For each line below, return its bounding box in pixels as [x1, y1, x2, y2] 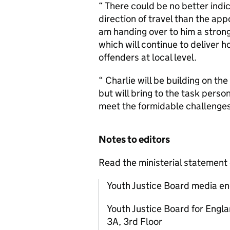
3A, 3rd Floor [107, 216, 162, 227]
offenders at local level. [99, 51, 197, 63]
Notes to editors [99, 133, 170, 145]
